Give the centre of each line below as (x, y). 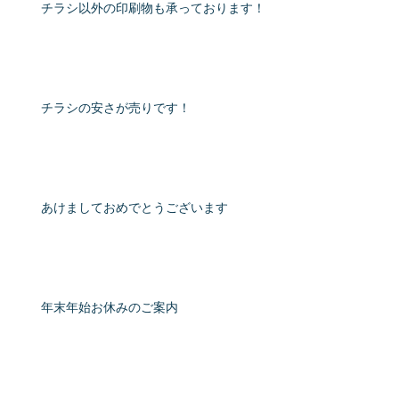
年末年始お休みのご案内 (110, 309)
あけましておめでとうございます (134, 209)
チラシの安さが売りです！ (116, 109)
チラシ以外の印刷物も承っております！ (153, 9)
